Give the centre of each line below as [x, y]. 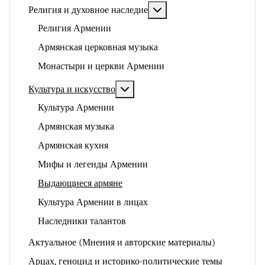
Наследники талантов [82, 221]
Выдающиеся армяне [80, 183]
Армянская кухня [73, 146]
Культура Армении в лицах [93, 202]
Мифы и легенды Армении [93, 164]
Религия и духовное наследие [88, 10]
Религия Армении [75, 28]
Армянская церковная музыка [98, 47]
